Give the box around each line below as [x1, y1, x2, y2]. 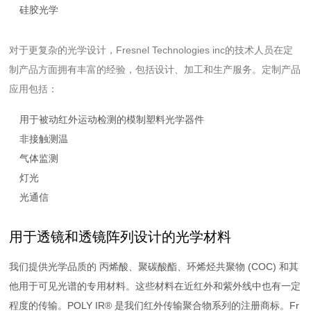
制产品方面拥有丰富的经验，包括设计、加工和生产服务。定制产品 [9, 64, 301, 75]
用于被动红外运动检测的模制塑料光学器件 [19, 114, 205, 125]
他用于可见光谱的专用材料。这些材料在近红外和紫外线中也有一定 [9, 280, 301, 292]
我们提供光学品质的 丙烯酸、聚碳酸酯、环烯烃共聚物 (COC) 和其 [9, 261, 299, 272]
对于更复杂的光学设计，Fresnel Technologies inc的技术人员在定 [9, 44, 294, 56]
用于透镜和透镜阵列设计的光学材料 [9, 229, 232, 244]
